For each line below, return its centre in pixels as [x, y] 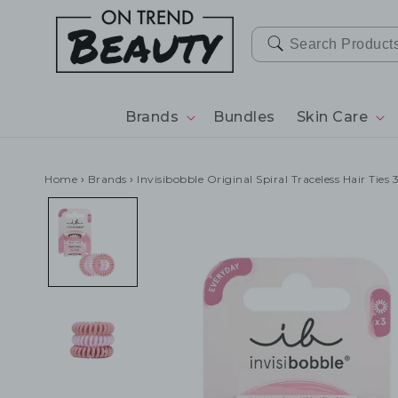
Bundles [244, 117]
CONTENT [53, 28]
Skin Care [332, 117]
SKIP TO [47, 12]
